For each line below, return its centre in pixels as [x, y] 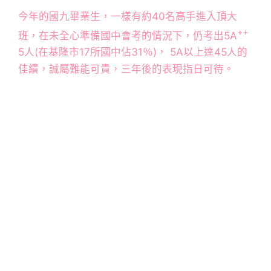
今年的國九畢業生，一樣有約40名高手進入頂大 [128, 16]
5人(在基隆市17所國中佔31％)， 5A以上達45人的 [133, 52]
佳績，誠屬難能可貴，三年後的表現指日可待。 [126, 69]
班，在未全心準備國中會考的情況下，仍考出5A [128, 35]
